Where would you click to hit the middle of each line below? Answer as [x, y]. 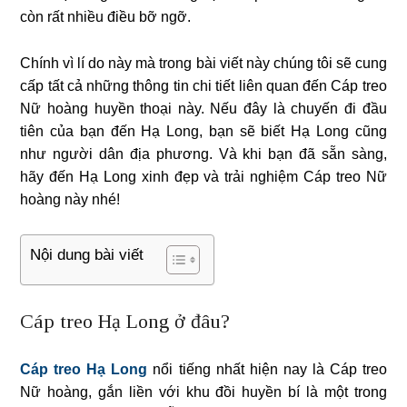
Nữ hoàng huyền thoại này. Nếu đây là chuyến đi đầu [203, 109]
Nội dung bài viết [87, 255]
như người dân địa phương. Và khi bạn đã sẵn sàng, [203, 154]
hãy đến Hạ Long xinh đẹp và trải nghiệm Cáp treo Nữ [203, 177]
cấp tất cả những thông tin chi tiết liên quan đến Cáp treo [203, 86]
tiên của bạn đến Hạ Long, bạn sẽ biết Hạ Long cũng [203, 132]
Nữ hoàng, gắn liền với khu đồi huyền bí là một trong [203, 392]
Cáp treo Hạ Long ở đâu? [125, 322]
